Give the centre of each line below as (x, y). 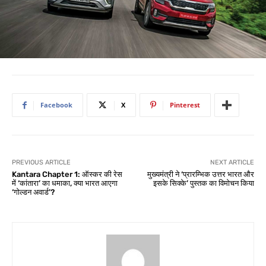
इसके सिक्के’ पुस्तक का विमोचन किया (203, 183)
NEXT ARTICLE (232, 162)
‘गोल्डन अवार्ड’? (33, 192)
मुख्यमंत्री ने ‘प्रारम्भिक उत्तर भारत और (200, 174)
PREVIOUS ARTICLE (41, 162)
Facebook (56, 105)
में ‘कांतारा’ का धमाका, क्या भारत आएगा (65, 183)
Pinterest (185, 105)
